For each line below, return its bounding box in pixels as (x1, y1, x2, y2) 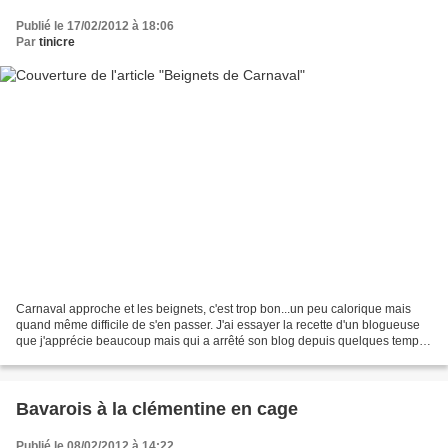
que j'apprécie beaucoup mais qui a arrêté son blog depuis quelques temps (16, 334, 425, 349)
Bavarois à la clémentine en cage (16, 399, 298, 420)
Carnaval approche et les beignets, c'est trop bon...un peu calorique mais (16, 302, 411, 317)
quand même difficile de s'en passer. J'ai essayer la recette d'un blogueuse (16, 318, 420, 333)
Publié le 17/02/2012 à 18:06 (16, 18, 174, 33)
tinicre (39, 34, 75, 49)
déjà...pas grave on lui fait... (16, 350, 164, 365)
